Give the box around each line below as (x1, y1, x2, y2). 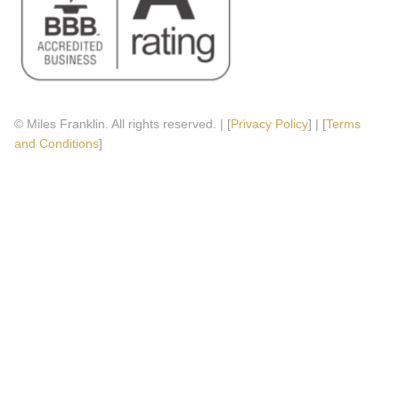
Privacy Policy (231, 116, 308, 131)
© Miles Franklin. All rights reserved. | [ (14, 116, 231, 131)
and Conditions (14, 135, 99, 151)
